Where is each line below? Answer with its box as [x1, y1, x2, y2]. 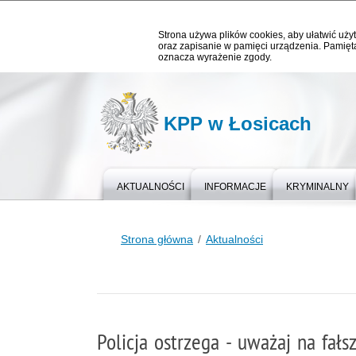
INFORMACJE [204, 181, 266, 192]
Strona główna [121, 233, 193, 246]
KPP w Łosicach [164, 113, 311, 134]
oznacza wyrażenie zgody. [158, 52, 272, 63]
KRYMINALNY [286, 181, 349, 192]
